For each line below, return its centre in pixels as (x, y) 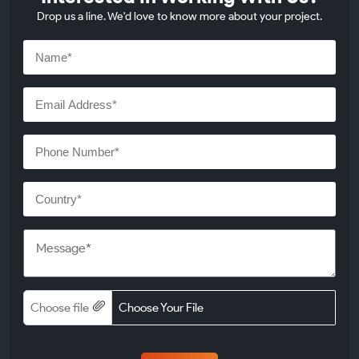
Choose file (60, 307)
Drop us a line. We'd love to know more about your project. (179, 16)
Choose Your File (161, 307)
